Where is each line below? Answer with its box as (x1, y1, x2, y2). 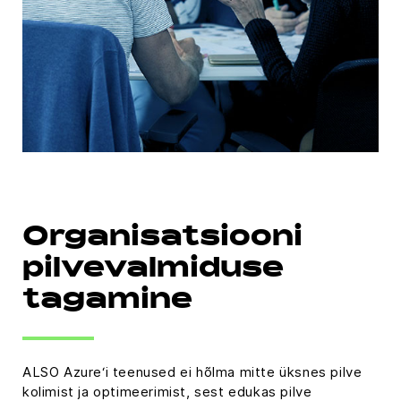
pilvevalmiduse (22, 257, 285, 285)
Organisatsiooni (22, 226, 303, 253)
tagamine (22, 288, 193, 316)
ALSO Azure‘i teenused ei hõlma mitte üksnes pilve (22, 363, 363, 381)
